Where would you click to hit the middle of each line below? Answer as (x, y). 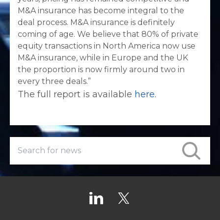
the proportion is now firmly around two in (101, 69)
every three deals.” (54, 81)
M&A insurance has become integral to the (101, 11)
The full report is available (76, 94)
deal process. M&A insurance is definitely (96, 22)
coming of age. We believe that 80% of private (108, 34)
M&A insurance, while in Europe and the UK (103, 58)
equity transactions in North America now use (107, 46)
